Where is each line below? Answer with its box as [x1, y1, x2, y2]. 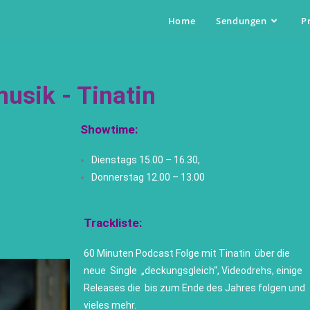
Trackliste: [83, 216, 142, 230]
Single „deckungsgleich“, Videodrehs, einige [109, 265, 302, 276]
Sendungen [216, 15, 267, 27]
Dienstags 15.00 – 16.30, [91, 154, 205, 165]
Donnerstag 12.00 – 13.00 [91, 172, 206, 183]
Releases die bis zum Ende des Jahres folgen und [83, 282, 305, 293]
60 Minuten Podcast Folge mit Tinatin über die [83, 248, 290, 259]
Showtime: [80, 122, 138, 136]
